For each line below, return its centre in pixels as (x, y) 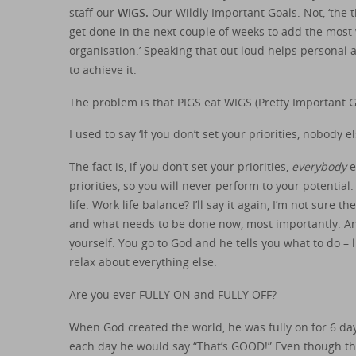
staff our (93, 12)
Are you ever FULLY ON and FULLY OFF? (173, 295)
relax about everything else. (143, 262)
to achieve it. (103, 69)
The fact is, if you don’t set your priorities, (180, 167)
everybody (319, 167)
